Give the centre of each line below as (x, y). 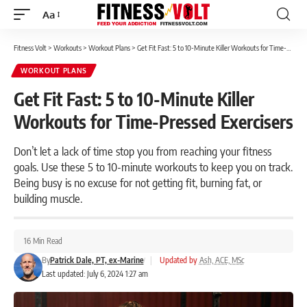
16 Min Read (43, 241)
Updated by (178, 260)
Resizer (59, 39)
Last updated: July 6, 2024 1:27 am (95, 274)
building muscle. (48, 198)
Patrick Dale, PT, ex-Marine (97, 260)
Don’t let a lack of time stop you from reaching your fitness (143, 151)
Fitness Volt (30, 48)
